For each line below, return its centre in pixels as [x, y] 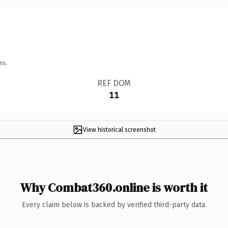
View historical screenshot [119, 130]
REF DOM [114, 83]
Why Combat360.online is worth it [114, 187]
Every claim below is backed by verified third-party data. [114, 205]
